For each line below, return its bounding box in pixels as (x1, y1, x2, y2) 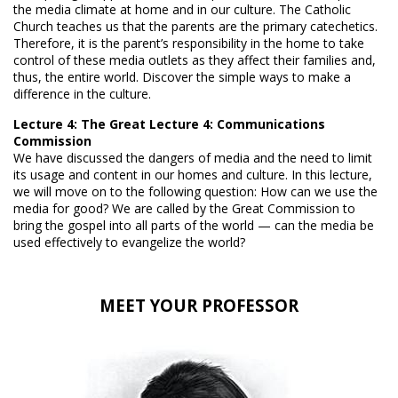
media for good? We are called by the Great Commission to (13, 199, 355, 217)
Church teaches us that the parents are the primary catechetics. (13, 17, 378, 35)
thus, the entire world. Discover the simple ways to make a (13, 68, 351, 85)
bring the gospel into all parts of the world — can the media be (13, 216, 374, 234)
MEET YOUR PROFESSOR (99, 293, 298, 316)
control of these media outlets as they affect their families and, (13, 51, 376, 68)
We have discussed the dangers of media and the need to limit (13, 148, 372, 166)
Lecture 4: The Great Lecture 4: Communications (13, 115, 325, 132)
